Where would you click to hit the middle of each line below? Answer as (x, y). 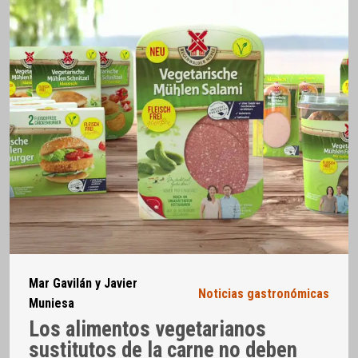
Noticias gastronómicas (264, 293)
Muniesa (52, 304)
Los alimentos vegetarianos (147, 329)
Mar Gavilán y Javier (83, 284)
